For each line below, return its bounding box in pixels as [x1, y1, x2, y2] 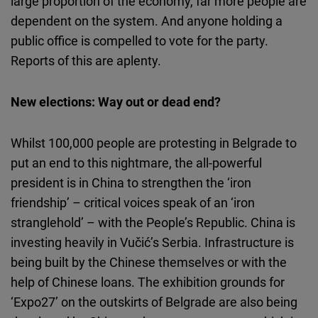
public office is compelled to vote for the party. [11, 32, 268, 50]
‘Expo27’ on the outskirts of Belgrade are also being [11, 293, 297, 311]
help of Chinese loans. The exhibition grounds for [11, 273, 285, 291]
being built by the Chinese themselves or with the [11, 253, 287, 271]
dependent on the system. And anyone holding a [11, 12, 283, 30]
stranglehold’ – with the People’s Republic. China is [11, 214, 295, 231]
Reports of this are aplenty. [11, 52, 161, 70]
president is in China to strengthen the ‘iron [11, 174, 251, 192]
